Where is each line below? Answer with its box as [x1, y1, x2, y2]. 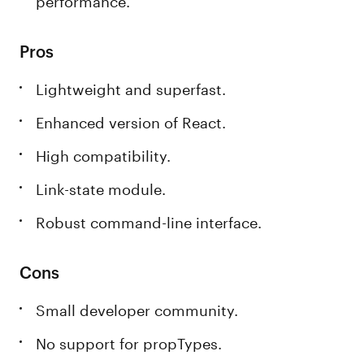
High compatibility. [36, 142, 171, 165]
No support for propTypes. [36, 330, 223, 353]
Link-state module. [36, 175, 167, 198]
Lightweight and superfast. [36, 76, 227, 98]
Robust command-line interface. [36, 209, 262, 232]
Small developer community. [36, 297, 239, 319]
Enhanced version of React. [36, 109, 227, 132]
